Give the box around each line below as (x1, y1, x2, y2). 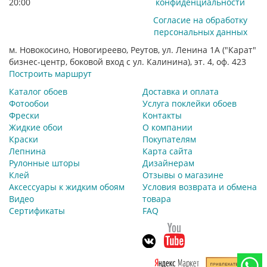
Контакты (142, 109, 182, 121)
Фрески (9, 109, 39, 121)
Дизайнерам (142, 157, 194, 169)
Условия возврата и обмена (142, 181, 257, 193)
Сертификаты (9, 204, 65, 216)
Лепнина (9, 145, 46, 157)
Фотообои (9, 97, 49, 109)
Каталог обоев (9, 85, 67, 97)
